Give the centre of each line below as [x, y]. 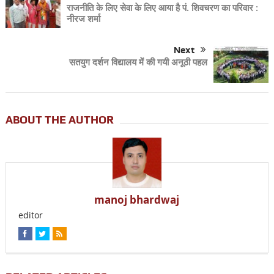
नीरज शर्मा [83, 19]
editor [30, 215]
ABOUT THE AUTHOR [59, 119]
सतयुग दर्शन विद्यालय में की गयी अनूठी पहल [139, 62]
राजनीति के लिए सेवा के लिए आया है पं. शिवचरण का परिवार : [162, 8]
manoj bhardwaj [137, 199]
